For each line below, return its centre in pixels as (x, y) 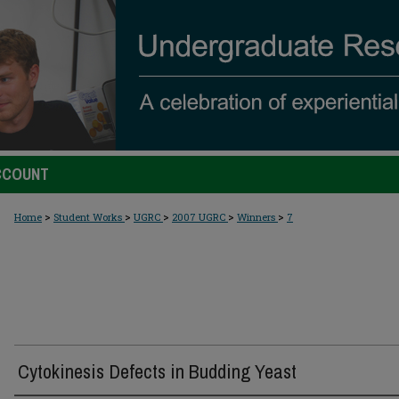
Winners (257, 217)
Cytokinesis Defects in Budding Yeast (157, 371)
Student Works (89, 217)
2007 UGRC (200, 217)
